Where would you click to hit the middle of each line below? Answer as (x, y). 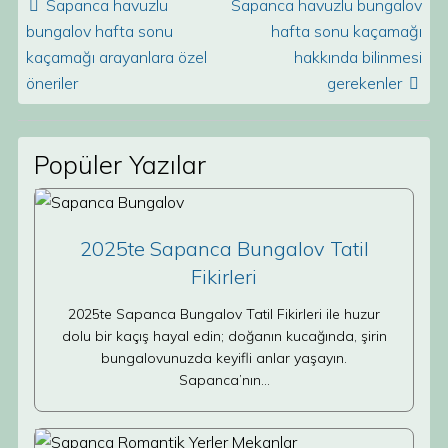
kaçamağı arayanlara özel (116, 57)
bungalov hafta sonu (99, 31)
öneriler (52, 83)
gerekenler (364, 83)
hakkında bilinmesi (358, 57)
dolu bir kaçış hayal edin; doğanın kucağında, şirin (224, 336)
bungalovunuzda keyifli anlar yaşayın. (224, 358)
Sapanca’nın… (224, 380)
